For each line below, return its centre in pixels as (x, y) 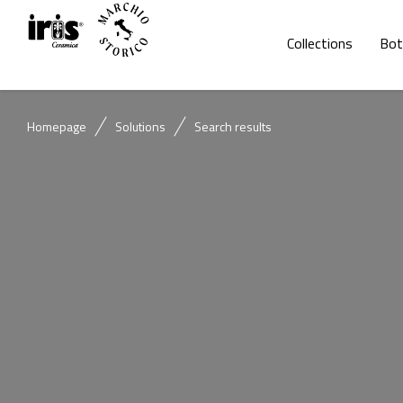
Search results (233, 126)
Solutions (140, 126)
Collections (319, 43)
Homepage (57, 126)
